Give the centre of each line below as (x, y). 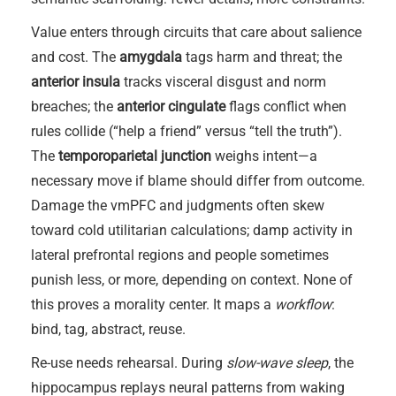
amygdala (151, 57)
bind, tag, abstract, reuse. (108, 329)
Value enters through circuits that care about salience (196, 32)
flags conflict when (286, 107)
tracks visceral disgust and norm (223, 82)
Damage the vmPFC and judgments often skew (178, 206)
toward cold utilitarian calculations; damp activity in (192, 230)
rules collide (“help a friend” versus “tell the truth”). (187, 131)
